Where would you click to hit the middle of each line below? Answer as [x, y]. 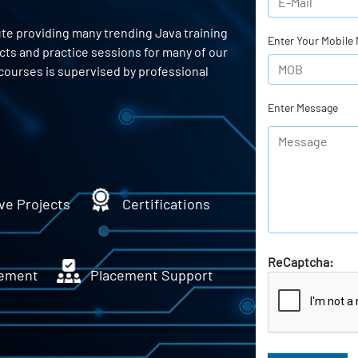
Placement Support [152, 275]
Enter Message [303, 107]
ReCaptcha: [301, 262]
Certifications [167, 204]
